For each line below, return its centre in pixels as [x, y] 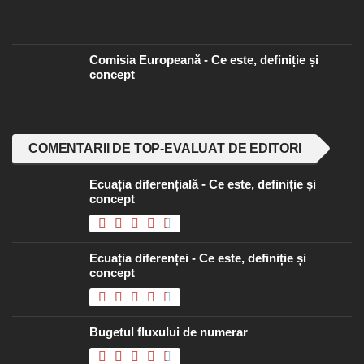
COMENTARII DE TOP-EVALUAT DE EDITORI [165, 149]
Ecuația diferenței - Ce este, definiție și [198, 258]
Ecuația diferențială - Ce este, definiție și [203, 184]
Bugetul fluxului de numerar [169, 332]
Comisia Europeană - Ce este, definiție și [204, 60]
